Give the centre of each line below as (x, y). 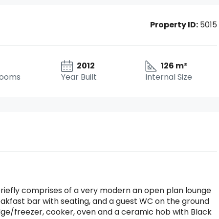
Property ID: (174, 25)
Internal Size (168, 77)
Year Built (79, 77)
